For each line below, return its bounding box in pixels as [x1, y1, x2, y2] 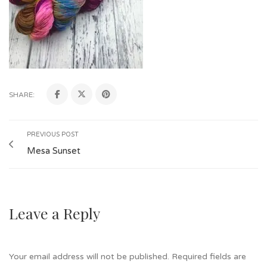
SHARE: [9, 91, 35, 100]
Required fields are [172, 252, 246, 262]
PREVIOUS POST [27, 131, 79, 139]
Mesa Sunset [27, 145, 80, 157]
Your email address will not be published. [9, 252, 169, 262]
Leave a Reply [9, 203, 100, 223]
